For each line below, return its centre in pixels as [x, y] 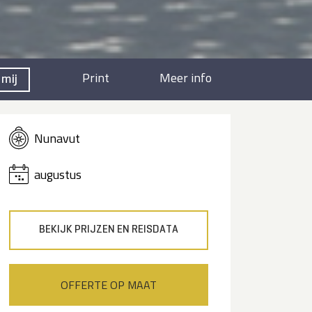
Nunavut [57, 138]
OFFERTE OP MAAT [109, 285]
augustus [58, 174]
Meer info [186, 78]
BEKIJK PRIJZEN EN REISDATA [109, 230]
